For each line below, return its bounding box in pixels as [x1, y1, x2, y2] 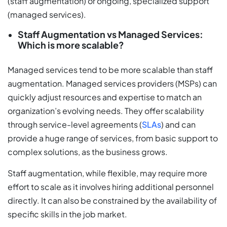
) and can [161, 119, 196, 130]
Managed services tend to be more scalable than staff [8, 64, 213, 75]
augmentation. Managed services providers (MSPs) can [8, 78, 217, 89]
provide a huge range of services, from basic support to [8, 133, 218, 144]
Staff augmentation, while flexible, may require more [8, 168, 207, 179]
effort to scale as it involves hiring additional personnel [8, 181, 214, 193]
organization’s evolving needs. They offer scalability [8, 105, 204, 117]
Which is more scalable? [18, 39, 124, 51]
